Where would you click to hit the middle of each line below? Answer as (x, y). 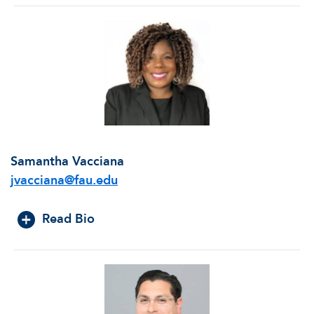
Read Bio (68, 219)
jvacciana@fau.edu (64, 180)
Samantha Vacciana (67, 161)
